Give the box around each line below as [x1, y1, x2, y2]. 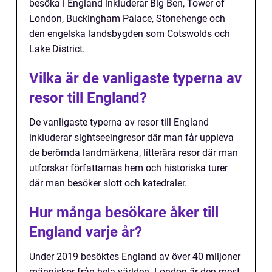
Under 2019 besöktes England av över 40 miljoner [29, 250, 240, 262]
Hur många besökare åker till [29, 203, 219, 221]
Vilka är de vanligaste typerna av [29, 69, 242, 87]
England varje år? [29, 223, 142, 240]
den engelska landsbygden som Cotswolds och [29, 27, 230, 39]
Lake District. [29, 42, 85, 55]
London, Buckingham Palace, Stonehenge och [29, 12, 225, 24]
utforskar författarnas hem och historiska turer [29, 161, 228, 174]
